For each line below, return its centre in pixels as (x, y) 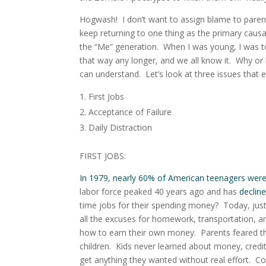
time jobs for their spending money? (152, 205)
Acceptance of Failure (130, 112)
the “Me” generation (118, 47)
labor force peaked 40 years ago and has (160, 192)
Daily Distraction (121, 128)
